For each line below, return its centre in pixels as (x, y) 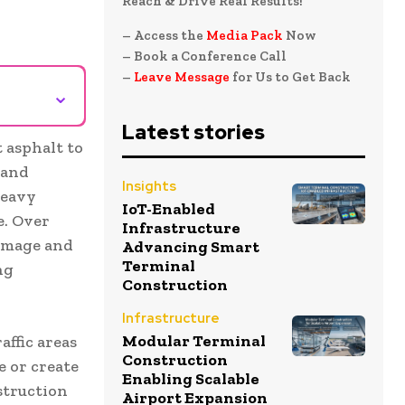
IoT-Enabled (169, 209)
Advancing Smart (191, 247)
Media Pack (245, 35)
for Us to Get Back (292, 77)
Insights (149, 186)
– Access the (164, 35)
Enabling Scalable (191, 379)
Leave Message (183, 77)
